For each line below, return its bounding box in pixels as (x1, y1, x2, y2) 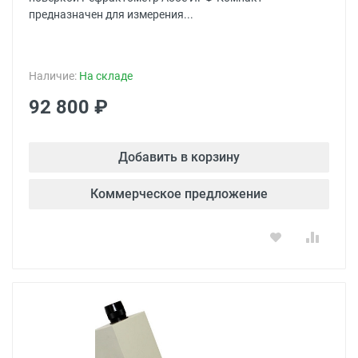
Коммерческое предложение (90, 186, 268, 201)
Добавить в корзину (118, 149, 240, 165)
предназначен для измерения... (29, 8, 193, 21)
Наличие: (29, 70, 79, 82)
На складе (79, 70, 133, 82)
